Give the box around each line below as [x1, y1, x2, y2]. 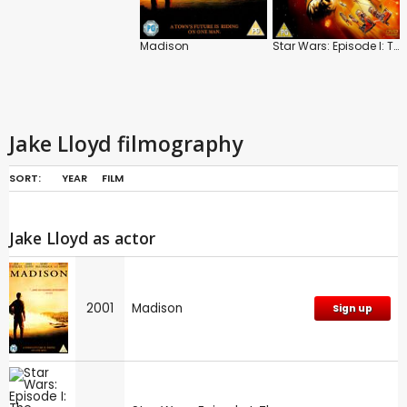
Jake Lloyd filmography [9, 128, 243, 158]
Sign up [333, 301, 372, 315]
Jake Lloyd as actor [9, 226, 155, 249]
